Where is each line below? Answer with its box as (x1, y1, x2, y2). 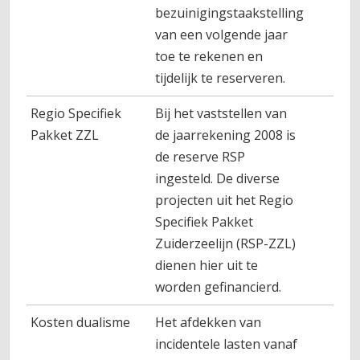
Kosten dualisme (31, 313, 131, 331)
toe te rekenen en (155, 47, 264, 65)
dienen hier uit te (155, 256, 259, 274)
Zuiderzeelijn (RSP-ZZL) (155, 235, 297, 252)
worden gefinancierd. (155, 278, 282, 296)
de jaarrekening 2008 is (155, 126, 297, 144)
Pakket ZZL (31, 126, 100, 144)
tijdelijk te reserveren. (155, 69, 286, 87)
